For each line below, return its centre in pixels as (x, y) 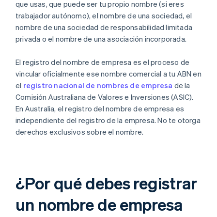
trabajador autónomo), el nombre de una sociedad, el (104, 16)
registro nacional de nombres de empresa (98, 85)
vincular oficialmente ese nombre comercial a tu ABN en (108, 74)
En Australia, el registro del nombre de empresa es (100, 109)
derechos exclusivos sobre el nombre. (80, 132)
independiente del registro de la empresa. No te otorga (108, 120)
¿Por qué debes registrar (106, 183)
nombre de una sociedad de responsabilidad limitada (104, 27)
